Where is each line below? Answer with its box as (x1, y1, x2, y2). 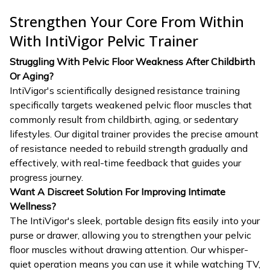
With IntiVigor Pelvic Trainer (10, 30, 198, 51)
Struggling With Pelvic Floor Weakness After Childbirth (10, 55, 255, 68)
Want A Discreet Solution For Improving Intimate (10, 186, 225, 198)
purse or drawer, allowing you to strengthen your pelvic (10, 229, 251, 242)
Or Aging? (10, 70, 54, 83)
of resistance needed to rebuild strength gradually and (10, 142, 248, 155)
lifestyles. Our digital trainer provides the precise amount (10, 128, 259, 140)
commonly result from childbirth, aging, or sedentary (10, 113, 239, 126)
